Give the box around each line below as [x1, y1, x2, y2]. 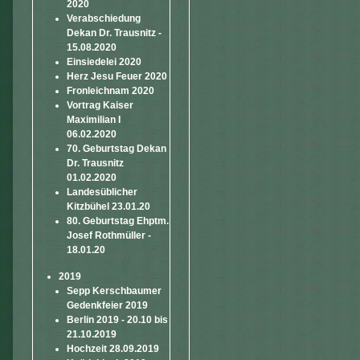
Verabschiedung [67, 13, 141, 24]
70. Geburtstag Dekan [67, 143, 166, 154]
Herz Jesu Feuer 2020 [67, 71, 167, 82]
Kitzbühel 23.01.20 [67, 201, 150, 212]
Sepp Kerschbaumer [67, 285, 162, 297]
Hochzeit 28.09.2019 [67, 343, 159, 354]
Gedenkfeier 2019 [67, 300, 148, 311]
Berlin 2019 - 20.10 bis [67, 314, 168, 325]
